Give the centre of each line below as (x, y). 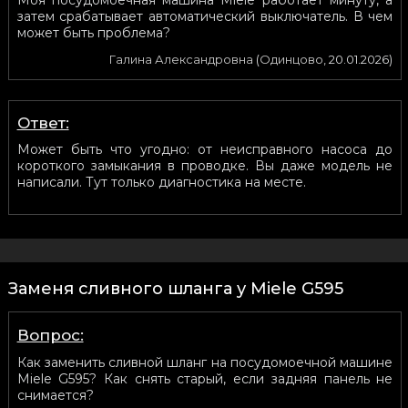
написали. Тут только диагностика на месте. (161, 182)
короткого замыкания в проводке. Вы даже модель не (205, 165)
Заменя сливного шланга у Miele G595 (175, 288)
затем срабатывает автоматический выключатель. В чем (205, 16)
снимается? (55, 395)
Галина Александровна (182, 59)
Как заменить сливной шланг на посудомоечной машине (205, 362)
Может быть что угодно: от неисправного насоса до (205, 149)
